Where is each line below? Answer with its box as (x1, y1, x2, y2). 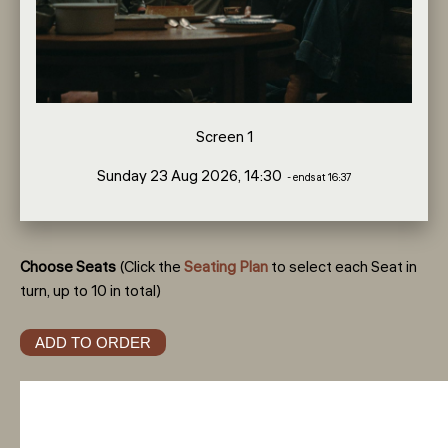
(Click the (116, 256, 184, 278)
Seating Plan (184, 256, 268, 278)
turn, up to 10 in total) (20, 280, 162, 302)
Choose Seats (20, 256, 116, 278)
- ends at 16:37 (285, 169, 351, 185)
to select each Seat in (268, 256, 417, 278)
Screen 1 (195, 126, 253, 148)
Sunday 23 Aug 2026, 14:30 (97, 165, 285, 187)
